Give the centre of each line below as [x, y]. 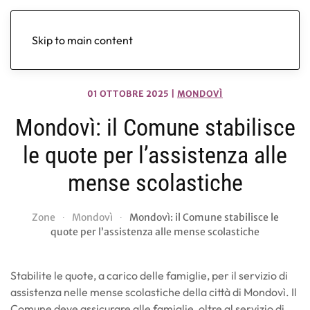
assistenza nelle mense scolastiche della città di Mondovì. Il [154, 292]
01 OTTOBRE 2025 [128, 94]
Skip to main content [82, 40]
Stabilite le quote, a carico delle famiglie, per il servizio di [149, 275]
